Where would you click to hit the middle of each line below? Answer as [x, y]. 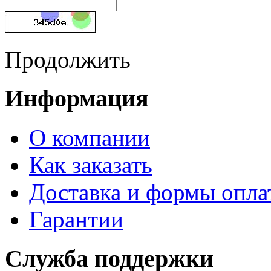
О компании [90, 138]
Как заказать [91, 165]
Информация [77, 99]
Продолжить [68, 59]
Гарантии [76, 220]
